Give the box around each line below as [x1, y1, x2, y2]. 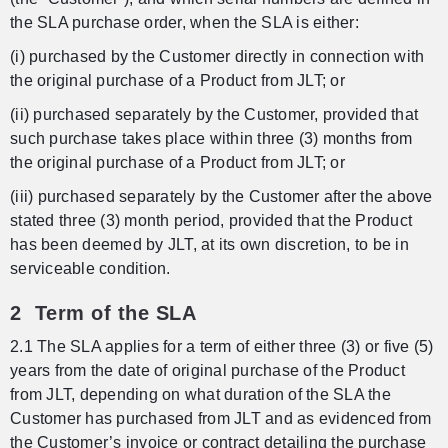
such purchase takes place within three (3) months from [10, 130, 413, 148]
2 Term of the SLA [10, 302, 196, 325]
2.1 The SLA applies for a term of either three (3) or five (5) [10, 338, 434, 356]
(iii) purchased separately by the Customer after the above [10, 188, 433, 206]
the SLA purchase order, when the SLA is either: [10, 14, 359, 32]
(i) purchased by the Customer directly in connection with [10, 48, 425, 66]
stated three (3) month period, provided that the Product [10, 212, 412, 230]
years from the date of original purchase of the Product [10, 362, 405, 380]
